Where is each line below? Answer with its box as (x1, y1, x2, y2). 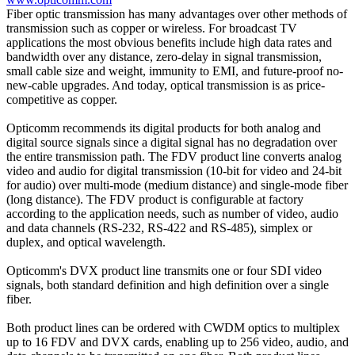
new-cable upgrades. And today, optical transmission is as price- (6, 78, 325, 92)
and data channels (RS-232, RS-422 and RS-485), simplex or (6, 220, 312, 235)
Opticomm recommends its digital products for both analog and (6, 120, 321, 135)
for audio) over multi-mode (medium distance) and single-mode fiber (6, 177, 348, 192)
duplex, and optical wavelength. (6, 235, 166, 249)
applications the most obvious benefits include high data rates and (6, 35, 332, 49)
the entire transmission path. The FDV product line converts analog (6, 149, 342, 163)
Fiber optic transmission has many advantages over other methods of (6, 6, 347, 21)
